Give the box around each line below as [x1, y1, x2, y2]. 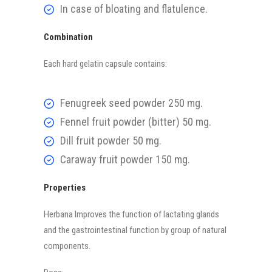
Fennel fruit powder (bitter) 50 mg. [60, 115, 211, 128]
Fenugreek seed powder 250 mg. [60, 97, 203, 109]
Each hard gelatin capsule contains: [44, 58, 167, 69]
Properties [44, 182, 86, 193]
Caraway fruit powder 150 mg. [60, 153, 190, 166]
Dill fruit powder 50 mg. [60, 134, 161, 147]
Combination [44, 32, 93, 42]
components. [44, 240, 90, 251]
